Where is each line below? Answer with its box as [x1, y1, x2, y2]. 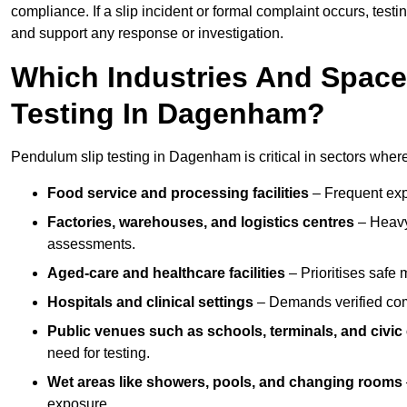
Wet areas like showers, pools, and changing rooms [47, 374, 402, 391]
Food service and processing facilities [47, 185, 309, 202]
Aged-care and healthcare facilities [47, 265, 285, 282]
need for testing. [47, 345, 150, 362]
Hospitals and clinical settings [47, 294, 253, 311]
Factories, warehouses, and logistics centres [47, 214, 354, 231]
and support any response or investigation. [11, 25, 283, 42]
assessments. [47, 236, 135, 253]
